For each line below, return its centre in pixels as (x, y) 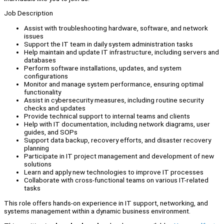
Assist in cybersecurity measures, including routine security (114, 100)
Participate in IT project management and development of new (119, 156)
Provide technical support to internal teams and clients (107, 116)
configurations (46, 76)
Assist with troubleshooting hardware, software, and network (116, 28)
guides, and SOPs (51, 132)
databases (40, 60)
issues (34, 36)
